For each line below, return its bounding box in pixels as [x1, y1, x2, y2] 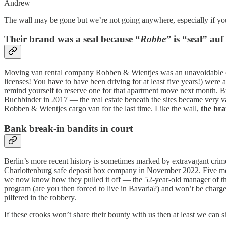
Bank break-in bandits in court [4, 123, 133, 134]
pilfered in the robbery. [4, 193, 76, 202]
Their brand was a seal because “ [4, 34, 140, 45]
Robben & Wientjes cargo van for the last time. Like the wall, [4, 104, 199, 113]
